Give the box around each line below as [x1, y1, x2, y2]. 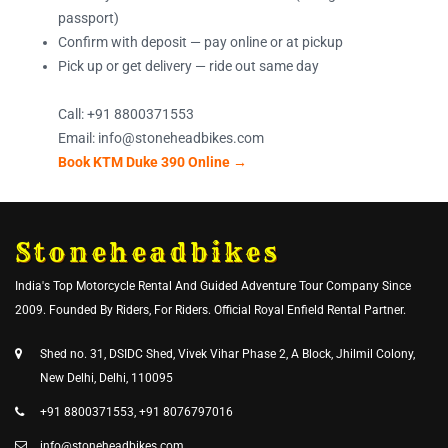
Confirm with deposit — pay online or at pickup [58, 33, 343, 50]
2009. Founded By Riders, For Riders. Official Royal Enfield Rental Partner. [15, 302, 406, 317]
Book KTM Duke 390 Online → [58, 153, 247, 170]
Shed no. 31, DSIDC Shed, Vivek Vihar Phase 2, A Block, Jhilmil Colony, [40, 346, 415, 361]
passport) [58, 9, 119, 26]
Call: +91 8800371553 [58, 105, 194, 122]
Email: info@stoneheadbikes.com [58, 129, 264, 146]
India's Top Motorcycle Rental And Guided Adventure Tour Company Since [15, 278, 411, 293]
